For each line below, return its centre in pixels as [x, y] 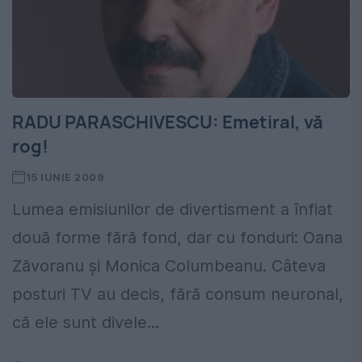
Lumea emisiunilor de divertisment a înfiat [173, 210]
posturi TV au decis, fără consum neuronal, [178, 295]
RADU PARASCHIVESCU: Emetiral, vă [168, 122]
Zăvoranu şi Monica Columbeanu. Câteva [169, 266]
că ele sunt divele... [86, 323]
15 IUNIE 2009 [65, 177]
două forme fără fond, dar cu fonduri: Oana [177, 238]
